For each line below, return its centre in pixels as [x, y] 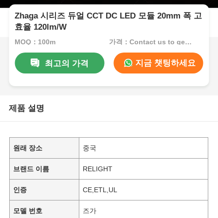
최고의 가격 [66, 63]
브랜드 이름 [31, 169]
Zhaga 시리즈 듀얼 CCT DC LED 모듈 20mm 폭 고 [109, 16]
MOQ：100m [35, 42]
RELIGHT [98, 169]
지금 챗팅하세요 [164, 63]
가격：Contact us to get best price [188, 42]
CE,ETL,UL [100, 190]
